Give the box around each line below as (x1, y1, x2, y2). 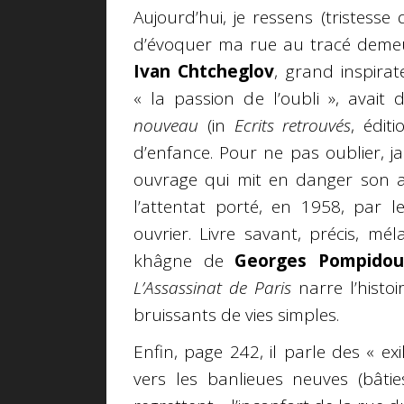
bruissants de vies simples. (133, 303, 339, 327)
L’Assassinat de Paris (133, 276, 291, 300)
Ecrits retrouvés (234, 114, 352, 138)
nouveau (133, 114, 198, 138)
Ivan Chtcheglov (133, 60, 275, 84)
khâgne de (133, 249, 224, 273)
